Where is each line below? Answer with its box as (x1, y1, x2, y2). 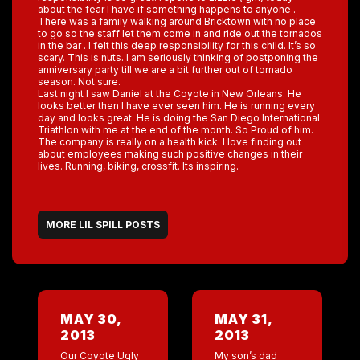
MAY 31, (215, 311, 272, 327)
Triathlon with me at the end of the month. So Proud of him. (38, 124, 313, 136)
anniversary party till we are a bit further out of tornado (38, 63, 292, 76)
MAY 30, (60, 311, 121, 327)
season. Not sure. (38, 76, 121, 88)
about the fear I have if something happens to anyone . (38, 3, 296, 15)
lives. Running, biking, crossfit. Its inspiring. (38, 160, 239, 172)
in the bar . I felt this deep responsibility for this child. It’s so (38, 39, 316, 51)
